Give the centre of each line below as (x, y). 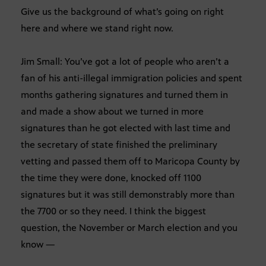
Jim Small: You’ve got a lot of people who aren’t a (125, 61)
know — (38, 244)
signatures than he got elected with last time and (126, 128)
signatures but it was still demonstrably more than (128, 194)
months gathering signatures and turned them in (124, 94)
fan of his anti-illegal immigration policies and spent (132, 78)
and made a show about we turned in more (112, 111)
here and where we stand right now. (97, 28)
